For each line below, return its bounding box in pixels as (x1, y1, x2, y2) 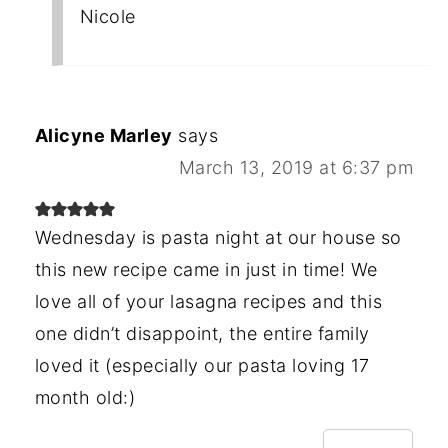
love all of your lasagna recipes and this (34, 291, 383, 313)
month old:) (34, 387, 136, 409)
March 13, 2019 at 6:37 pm (178, 157, 414, 179)
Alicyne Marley (34, 125, 173, 147)
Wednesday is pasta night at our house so (34, 227, 402, 249)
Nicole (79, 6, 136, 28)
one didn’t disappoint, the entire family (34, 323, 370, 345)
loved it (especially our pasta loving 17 (34, 355, 370, 377)
